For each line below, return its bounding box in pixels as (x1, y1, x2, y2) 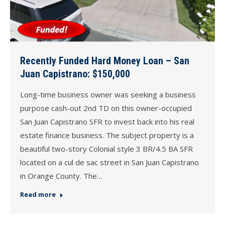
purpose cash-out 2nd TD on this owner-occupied (20, 103, 192, 114)
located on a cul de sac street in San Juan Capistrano (20, 157, 199, 168)
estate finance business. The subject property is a (20, 130, 194, 141)
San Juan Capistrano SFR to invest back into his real (20, 117, 194, 127)
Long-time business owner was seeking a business (20, 89, 196, 100)
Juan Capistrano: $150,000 (20, 68, 130, 80)
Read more (20, 190, 56, 199)
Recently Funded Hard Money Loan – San (20, 55, 189, 67)
